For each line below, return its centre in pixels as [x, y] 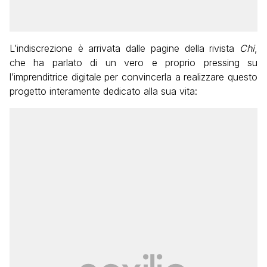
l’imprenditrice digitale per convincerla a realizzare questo [133, 77]
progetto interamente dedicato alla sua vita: [103, 91]
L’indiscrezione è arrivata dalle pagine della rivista [125, 49]
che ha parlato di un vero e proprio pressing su [133, 63]
